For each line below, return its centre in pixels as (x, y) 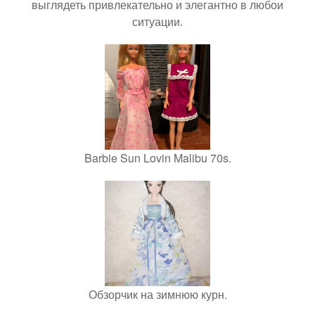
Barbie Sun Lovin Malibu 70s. (157, 158)
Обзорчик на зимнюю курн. (157, 294)
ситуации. (157, 21)
